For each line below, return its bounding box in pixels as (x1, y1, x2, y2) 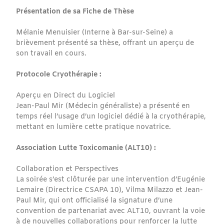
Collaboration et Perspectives (16, 164, 119, 174)
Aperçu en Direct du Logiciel (16, 91, 115, 101)
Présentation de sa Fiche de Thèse (16, 7, 134, 17)
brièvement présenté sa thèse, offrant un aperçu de (16, 38, 194, 48)
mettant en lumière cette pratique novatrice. (16, 122, 171, 132)
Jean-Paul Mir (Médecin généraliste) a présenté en (16, 101, 190, 111)
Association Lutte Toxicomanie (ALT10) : (16, 143, 156, 153)
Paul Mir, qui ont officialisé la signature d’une (16, 196, 173, 206)
